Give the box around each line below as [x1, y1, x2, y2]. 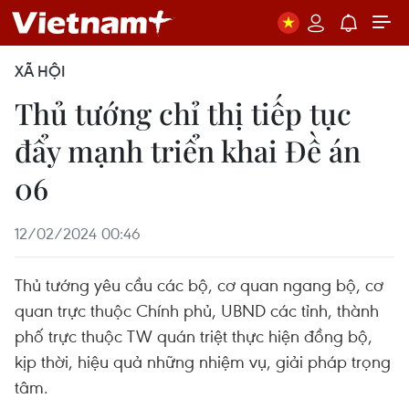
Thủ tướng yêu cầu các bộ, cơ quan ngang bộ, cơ [15, 273, 383, 296]
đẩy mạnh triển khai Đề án [15, 131, 361, 170]
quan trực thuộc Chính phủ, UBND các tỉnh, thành [15, 299, 379, 321]
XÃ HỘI [15, 61, 66, 81]
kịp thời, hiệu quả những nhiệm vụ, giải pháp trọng [15, 350, 391, 372]
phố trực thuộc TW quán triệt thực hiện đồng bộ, [15, 324, 372, 347]
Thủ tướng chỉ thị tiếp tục [15, 93, 351, 132]
